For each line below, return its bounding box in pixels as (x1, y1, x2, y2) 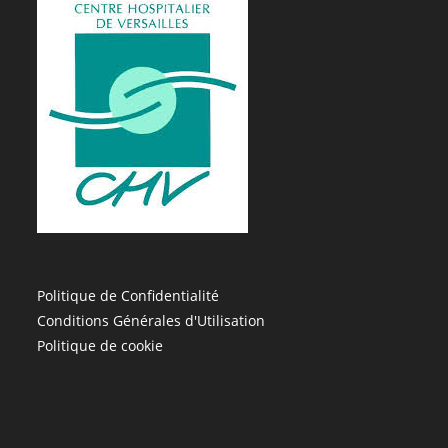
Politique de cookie (37, 335, 164, 355)
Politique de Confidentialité (37, 285, 220, 305)
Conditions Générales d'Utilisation (37, 310, 266, 330)
